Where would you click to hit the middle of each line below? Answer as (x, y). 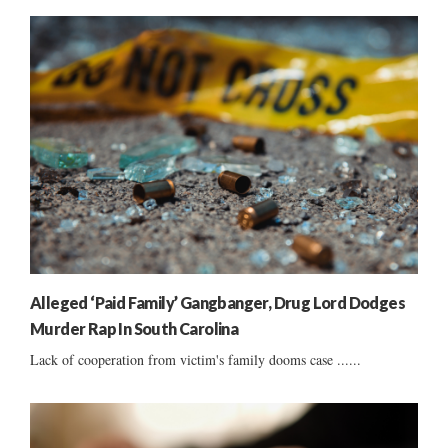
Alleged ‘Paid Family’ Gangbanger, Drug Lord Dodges (217, 303)
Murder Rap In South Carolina (134, 329)
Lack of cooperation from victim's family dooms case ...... (195, 360)
